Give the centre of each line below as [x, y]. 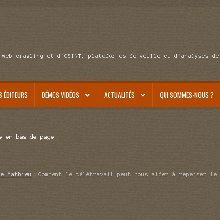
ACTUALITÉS [119, 95]
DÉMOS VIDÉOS [60, 95]
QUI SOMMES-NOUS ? [186, 95]
